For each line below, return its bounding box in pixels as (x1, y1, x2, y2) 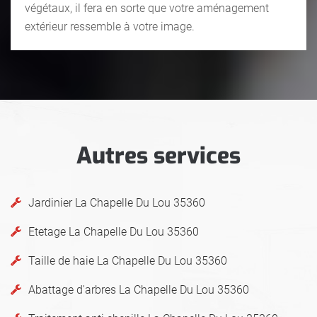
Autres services (76, 140, 241, 171)
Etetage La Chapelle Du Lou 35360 (28, 224, 199, 238)
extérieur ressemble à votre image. (25, 19, 195, 33)
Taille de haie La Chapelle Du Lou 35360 (28, 253, 227, 267)
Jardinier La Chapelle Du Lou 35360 (28, 195, 205, 209)
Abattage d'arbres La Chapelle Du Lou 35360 (28, 282, 249, 296)
